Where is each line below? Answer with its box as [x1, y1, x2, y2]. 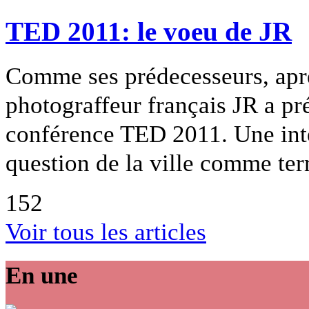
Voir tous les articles [6, 217, 206, 246]
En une [6, 261, 78, 290]
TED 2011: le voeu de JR [6, 16, 292, 47]
